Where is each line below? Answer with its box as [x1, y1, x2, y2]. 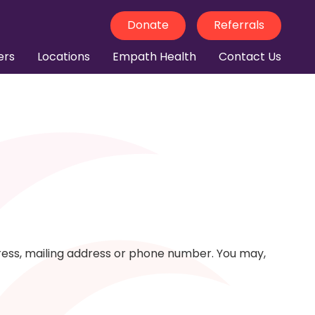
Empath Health [112, 48, 196, 65]
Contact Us [219, 48, 281, 65]
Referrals [214, 17, 264, 34]
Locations [37, 48, 90, 65]
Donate [127, 17, 169, 34]
